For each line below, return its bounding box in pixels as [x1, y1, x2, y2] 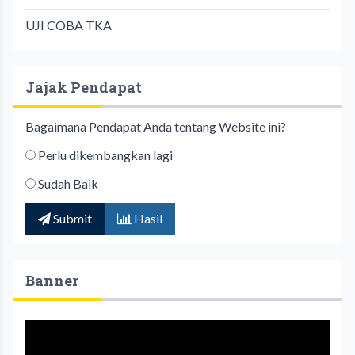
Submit [51, 210, 92, 226]
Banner [25, 270, 78, 290]
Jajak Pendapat [25, 77, 142, 97]
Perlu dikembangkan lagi [38, 147, 173, 162]
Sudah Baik [38, 175, 98, 191]
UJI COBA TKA [25, 17, 112, 32]
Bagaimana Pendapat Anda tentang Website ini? [25, 118, 286, 134]
